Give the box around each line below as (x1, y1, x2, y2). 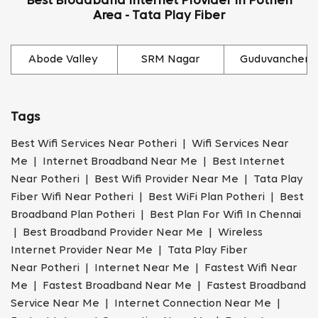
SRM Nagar (141, 54, 200, 66)
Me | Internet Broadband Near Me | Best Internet (11, 156, 285, 168)
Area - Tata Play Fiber (93, 9, 225, 23)
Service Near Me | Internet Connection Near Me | (11, 298, 283, 310)
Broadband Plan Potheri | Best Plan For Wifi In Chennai (11, 209, 301, 221)
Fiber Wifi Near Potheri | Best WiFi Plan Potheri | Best (11, 192, 304, 204)
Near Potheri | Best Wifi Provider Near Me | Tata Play (11, 174, 303, 186)
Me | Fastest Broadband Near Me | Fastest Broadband (11, 280, 306, 292)
